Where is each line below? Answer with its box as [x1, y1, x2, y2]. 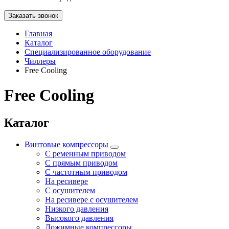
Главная [25, 29, 52, 38]
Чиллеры [25, 57, 56, 65]
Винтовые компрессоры [25, 140, 108, 149]
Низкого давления [45, 204, 108, 213]
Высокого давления [45, 213, 113, 222]
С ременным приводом [45, 149, 126, 158]
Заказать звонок [8, 12, 58, 19]
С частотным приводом [45, 167, 127, 176]
